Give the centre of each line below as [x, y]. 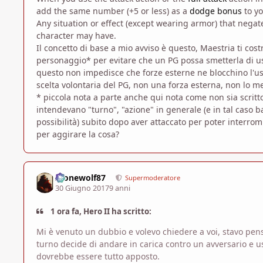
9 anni [120, 188]
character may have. [76, 35]
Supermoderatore [153, 177]
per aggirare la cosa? [78, 134]
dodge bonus [216, 11]
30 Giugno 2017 [82, 188]
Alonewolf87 [81, 177]
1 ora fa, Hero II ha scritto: [100, 212]
